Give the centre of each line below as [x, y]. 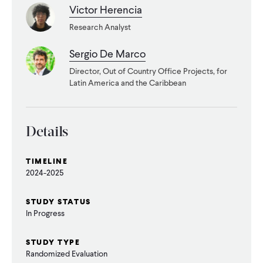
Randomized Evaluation [67, 254]
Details [47, 133]
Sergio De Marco [107, 54]
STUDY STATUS [58, 202]
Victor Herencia [106, 10]
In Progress [45, 213]
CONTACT [38, 9]
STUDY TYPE [53, 242]
